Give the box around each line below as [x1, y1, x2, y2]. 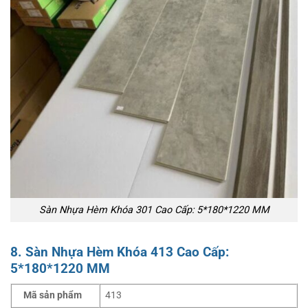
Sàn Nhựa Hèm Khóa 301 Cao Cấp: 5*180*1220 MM [38, 203, 269, 216]
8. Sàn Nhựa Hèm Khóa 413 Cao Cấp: [10, 243, 229, 260]
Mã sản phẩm [23, 289, 82, 302]
